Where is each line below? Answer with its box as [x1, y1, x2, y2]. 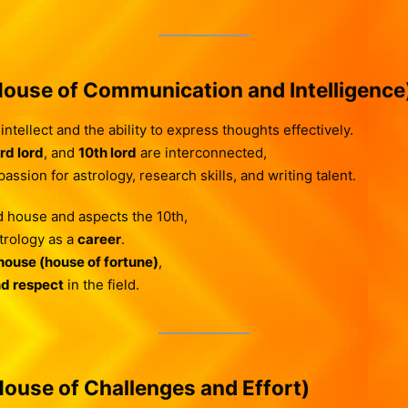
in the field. [63, 276, 139, 293]
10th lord [77, 144, 137, 161]
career [76, 230, 121, 248]
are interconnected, [136, 144, 267, 161]
